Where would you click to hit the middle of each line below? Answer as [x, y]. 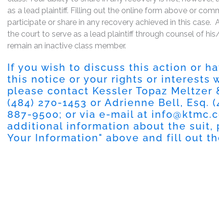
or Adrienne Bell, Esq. [150, 102]
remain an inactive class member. [67, 45]
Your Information [53, 138]
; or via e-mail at [105, 114]
